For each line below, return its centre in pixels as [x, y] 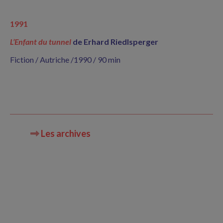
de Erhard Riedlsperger [115, 42]
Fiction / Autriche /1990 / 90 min [65, 59]
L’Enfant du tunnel [41, 42]
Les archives [65, 133]
